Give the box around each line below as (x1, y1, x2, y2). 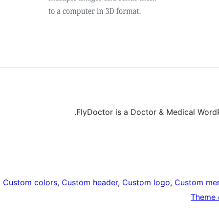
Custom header (62, 177, 118, 188)
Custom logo (122, 177, 170, 188)
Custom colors (3, 177, 57, 188)
